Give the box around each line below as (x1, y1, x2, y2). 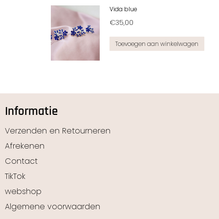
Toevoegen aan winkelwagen (115, 39, 198, 48)
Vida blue (109, 4, 137, 13)
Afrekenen (4, 140, 44, 152)
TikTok (4, 170, 25, 182)
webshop (4, 185, 42, 197)
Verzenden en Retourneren (4, 125, 110, 136)
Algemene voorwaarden (4, 200, 100, 212)
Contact (4, 155, 38, 167)
